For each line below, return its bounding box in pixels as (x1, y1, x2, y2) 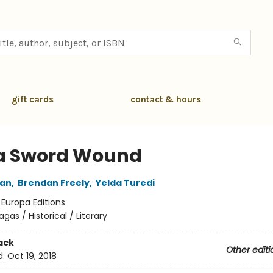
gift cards (12, 94, 54, 105)
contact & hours (130, 94, 201, 105)
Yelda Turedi (95, 177, 155, 189)
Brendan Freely (17, 177, 90, 189)
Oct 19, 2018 (7, 250, 57, 263)
